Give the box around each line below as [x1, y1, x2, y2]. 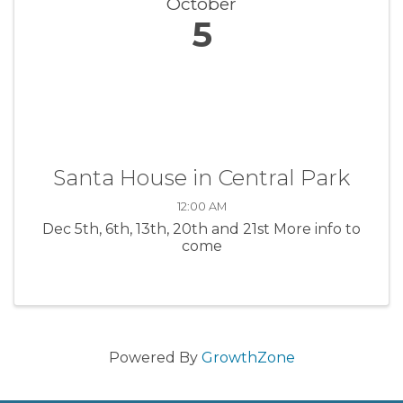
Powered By [108, 348, 201, 366]
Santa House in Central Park [53, 164, 350, 191]
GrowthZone [201, 348, 295, 366]
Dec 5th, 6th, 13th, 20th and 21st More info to [42, 219, 361, 237]
